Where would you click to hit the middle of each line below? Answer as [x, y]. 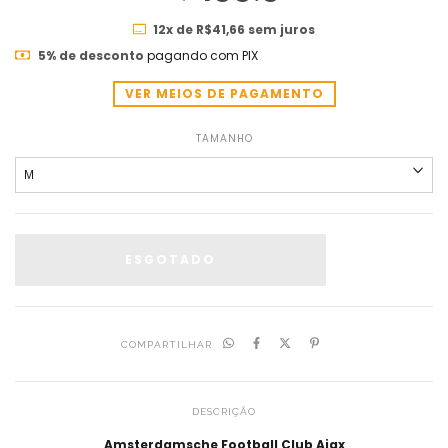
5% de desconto [91, 55]
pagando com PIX [201, 55]
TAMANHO [224, 138]
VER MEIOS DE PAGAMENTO [224, 93]
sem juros [280, 29]
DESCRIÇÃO [224, 411]
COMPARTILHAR [166, 344]
